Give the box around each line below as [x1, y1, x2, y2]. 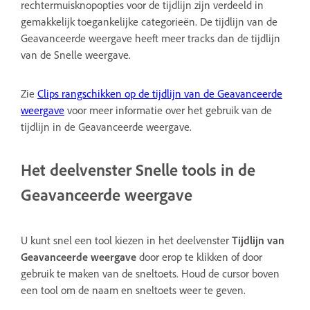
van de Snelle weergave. [21, 47, 131, 62]
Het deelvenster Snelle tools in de [21, 158, 255, 180]
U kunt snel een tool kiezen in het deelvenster [21, 232, 232, 247]
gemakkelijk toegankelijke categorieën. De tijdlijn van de [21, 14, 277, 28]
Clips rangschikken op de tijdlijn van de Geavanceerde [37, 86, 282, 100]
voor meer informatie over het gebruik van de [64, 102, 272, 117]
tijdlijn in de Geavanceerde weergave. [21, 119, 192, 134]
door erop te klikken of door [136, 249, 262, 264]
